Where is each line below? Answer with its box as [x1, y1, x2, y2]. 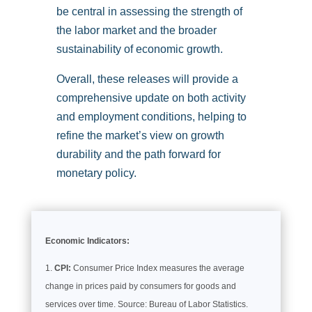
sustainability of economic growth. [56, 42, 223, 55]
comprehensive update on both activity [56, 91, 246, 104]
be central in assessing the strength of [56, 5, 242, 17]
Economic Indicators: [45, 235, 130, 246]
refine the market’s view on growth [56, 129, 224, 141]
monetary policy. [56, 166, 136, 179]
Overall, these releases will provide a [56, 72, 238, 85]
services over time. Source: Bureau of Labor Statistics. [45, 299, 248, 309]
